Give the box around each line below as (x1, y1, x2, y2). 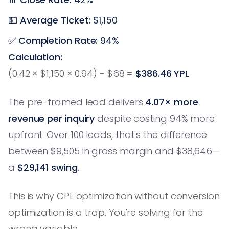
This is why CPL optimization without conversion (8, 189, 220, 202)
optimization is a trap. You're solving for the (8, 205, 203, 219)
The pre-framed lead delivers (8, 95, 146, 108)
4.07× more (145, 95, 198, 108)
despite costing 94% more (95, 111, 215, 125)
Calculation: (8, 50, 62, 63)
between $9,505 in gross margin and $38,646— (8, 144, 220, 157)
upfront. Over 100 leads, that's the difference (8, 128, 207, 141)
